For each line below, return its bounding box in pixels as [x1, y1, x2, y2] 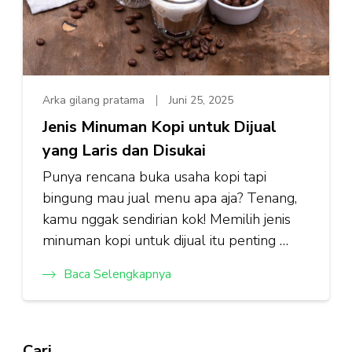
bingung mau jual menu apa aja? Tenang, [42, 189, 297, 208]
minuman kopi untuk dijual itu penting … [42, 231, 288, 251]
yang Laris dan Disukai [42, 140, 206, 162]
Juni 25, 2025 [169, 93, 233, 108]
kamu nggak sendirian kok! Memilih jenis [42, 210, 291, 229]
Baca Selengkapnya [64, 266, 171, 284]
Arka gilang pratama [42, 93, 145, 108]
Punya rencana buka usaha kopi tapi [42, 167, 266, 187]
